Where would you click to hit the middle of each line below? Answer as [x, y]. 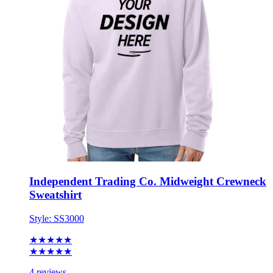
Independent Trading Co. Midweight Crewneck [148, 182]
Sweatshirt [55, 195]
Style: [41, 218]
